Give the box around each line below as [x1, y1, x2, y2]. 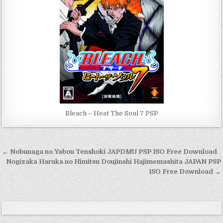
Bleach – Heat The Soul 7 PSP [65, 109, 158, 117]
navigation [1, 157, 71, 176]
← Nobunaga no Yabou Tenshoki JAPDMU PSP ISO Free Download [2, 147, 218, 155]
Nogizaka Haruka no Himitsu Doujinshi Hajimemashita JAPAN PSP [5, 157, 221, 165]
